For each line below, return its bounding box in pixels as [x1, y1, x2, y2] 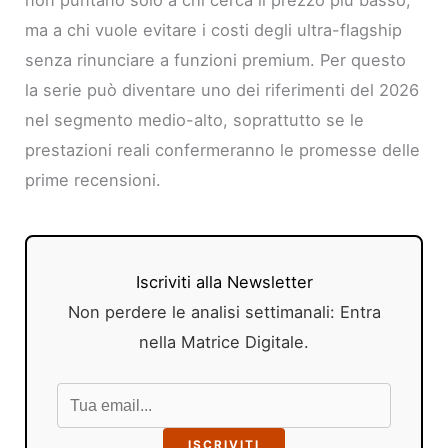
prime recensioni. [25, 169, 162, 190]
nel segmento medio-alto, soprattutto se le [25, 109, 365, 130]
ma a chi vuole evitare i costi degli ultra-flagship [25, 19, 403, 40]
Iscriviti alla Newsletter [135, 271, 313, 292]
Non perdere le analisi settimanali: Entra [67, 301, 381, 322]
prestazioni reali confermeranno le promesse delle [25, 139, 421, 160]
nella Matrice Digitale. [139, 331, 309, 352]
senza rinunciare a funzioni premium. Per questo [25, 49, 407, 70]
